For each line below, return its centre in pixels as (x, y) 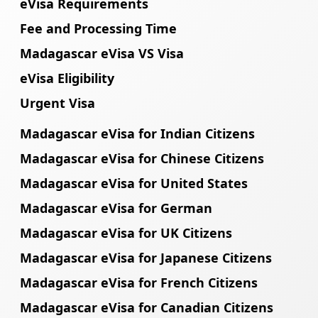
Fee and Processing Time (98, 29)
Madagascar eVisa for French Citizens (139, 283)
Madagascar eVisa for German (116, 208)
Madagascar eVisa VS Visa (102, 54)
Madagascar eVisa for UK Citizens (126, 233)
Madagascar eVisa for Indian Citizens (137, 134)
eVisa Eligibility (67, 78)
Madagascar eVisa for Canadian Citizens (147, 308)
